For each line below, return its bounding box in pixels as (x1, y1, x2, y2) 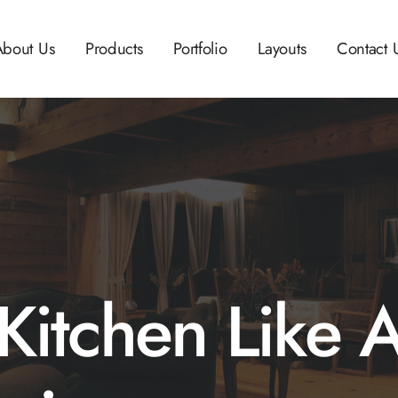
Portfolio (173, 36, 227, 60)
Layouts (258, 36, 306, 60)
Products (84, 36, 143, 60)
